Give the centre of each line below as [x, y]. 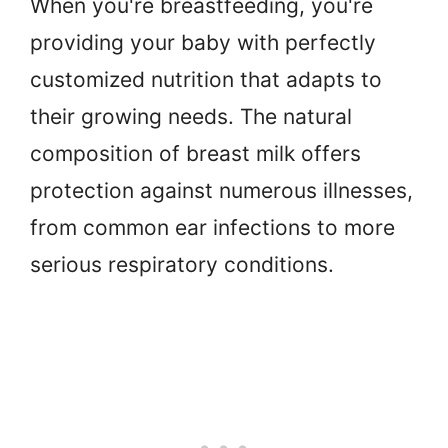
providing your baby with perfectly [203, 42]
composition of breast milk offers [195, 153]
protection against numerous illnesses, [221, 190]
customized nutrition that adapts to [206, 79]
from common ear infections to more [212, 227]
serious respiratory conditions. [182, 264]
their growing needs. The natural [191, 116]
